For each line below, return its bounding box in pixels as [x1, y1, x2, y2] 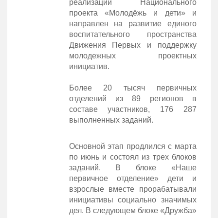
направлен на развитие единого [69, 19, 197, 28]
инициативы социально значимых [69, 195, 197, 204]
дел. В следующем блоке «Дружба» [69, 206, 197, 215]
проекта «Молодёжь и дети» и [69, 8, 197, 17]
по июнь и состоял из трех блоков [69, 152, 197, 161]
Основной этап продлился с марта [69, 142, 197, 150]
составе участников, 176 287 [69, 105, 197, 113]
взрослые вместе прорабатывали [69, 184, 197, 193]
